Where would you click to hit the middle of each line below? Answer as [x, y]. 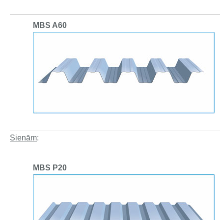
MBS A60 [50, 26]
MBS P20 [50, 167]
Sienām [23, 138]
